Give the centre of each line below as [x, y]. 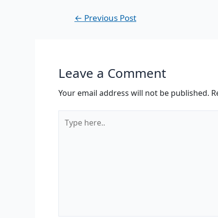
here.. [68, 127]
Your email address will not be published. [134, 93]
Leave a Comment [112, 73]
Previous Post [109, 18]
